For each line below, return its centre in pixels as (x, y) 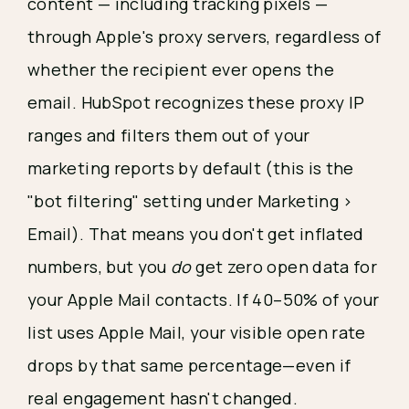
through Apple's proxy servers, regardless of (204, 36)
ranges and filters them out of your (169, 135)
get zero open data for (284, 266)
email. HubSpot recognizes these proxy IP (196, 102)
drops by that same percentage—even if (189, 365)
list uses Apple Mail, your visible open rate (197, 332)
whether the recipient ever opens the (181, 69)
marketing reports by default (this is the (191, 168)
